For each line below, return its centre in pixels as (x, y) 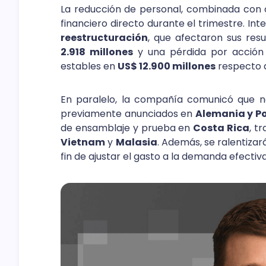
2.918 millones (97, 52)
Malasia (136, 142)
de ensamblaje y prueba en (127, 128)
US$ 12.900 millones (167, 66)
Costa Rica (221, 128)
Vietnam (83, 142)
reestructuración (104, 37)
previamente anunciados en (128, 113)
